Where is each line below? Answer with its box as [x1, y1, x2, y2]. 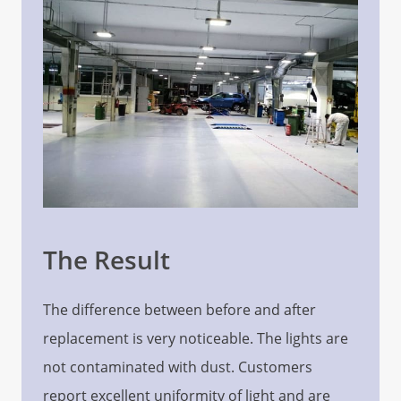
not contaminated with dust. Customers [43, 357, 312, 378]
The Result [43, 243, 170, 277]
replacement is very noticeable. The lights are [43, 328, 348, 349]
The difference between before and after [43, 300, 316, 320]
